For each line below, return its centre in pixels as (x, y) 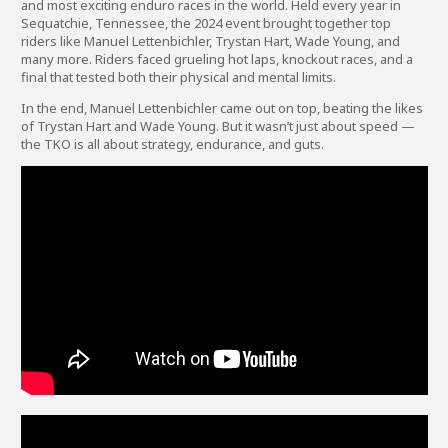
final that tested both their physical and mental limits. (178, 77)
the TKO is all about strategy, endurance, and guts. (172, 144)
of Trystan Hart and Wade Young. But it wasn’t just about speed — (218, 126)
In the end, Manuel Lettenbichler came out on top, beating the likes (222, 108)
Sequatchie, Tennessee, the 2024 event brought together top (206, 23)
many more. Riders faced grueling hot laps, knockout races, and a (217, 59)
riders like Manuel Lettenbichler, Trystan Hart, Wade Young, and (210, 41)
